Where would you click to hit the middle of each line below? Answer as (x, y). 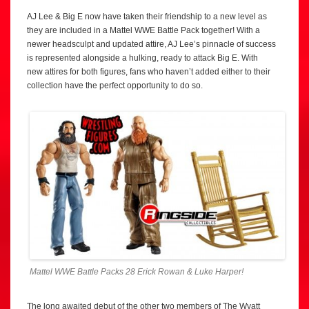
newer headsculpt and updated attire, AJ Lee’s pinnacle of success (151, 44)
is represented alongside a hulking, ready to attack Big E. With (142, 58)
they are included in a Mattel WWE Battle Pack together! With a (143, 30)
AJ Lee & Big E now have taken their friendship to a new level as (147, 16)
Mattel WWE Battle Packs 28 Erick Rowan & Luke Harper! (137, 271)
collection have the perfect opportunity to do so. (115, 85)
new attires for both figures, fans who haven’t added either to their (149, 71)
